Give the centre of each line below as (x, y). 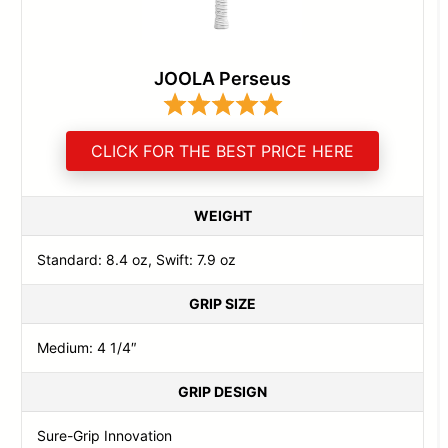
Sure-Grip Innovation (105, 435)
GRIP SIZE (222, 303)
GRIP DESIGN (222, 391)
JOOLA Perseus (222, 78)
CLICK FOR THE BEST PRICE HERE (222, 150)
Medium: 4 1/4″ (87, 347)
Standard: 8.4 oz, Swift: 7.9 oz (137, 259)
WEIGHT (222, 215)
